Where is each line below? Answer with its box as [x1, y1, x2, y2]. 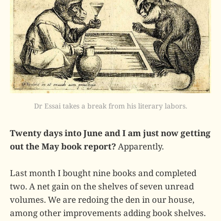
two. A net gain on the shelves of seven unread [10, 181, 194, 192]
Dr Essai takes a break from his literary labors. [34, 101, 187, 111]
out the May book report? [10, 141, 116, 152]
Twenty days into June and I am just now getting [10, 127, 211, 139]
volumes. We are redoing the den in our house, [10, 194, 194, 206]
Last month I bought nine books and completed [10, 167, 196, 179]
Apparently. [116, 141, 164, 152]
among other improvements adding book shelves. [10, 207, 206, 219]
